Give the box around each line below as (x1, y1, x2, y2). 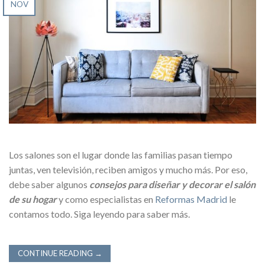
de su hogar (9, 193, 57, 205)
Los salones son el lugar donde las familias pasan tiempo (9, 149, 232, 161)
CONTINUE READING (17, 248, 95, 258)
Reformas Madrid (155, 193, 227, 205)
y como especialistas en (57, 193, 155, 205)
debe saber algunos (9, 179, 89, 190)
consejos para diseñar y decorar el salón (89, 179, 256, 190)
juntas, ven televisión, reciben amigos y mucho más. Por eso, (9, 164, 247, 176)
